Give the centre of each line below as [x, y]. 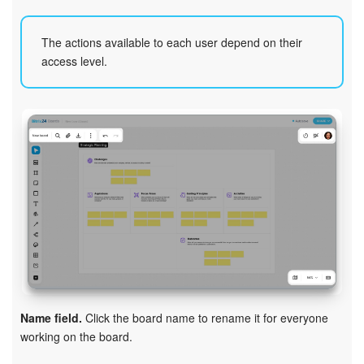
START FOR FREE [182, 84]
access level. [74, 61]
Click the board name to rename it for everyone [205, 318]
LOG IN [190, 123]
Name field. [51, 318]
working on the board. [76, 337]
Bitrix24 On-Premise [113, 24]
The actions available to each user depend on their [172, 42]
